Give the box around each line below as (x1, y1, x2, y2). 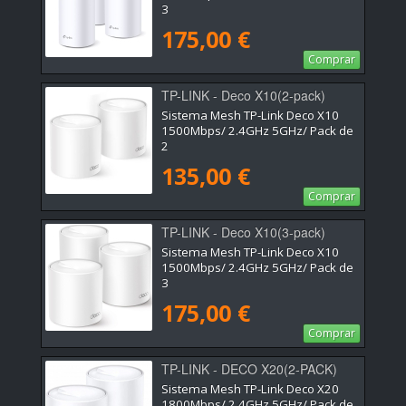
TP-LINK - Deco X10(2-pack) (161, 85, 325, 104)
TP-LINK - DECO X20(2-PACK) (161, 359, 337, 378)
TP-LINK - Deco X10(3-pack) (161, 222, 325, 241)
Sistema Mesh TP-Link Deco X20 (161, 380, 339, 397)
